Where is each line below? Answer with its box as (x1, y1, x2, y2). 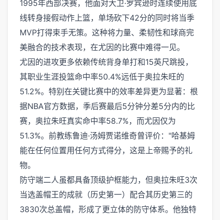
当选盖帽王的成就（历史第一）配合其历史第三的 (20, 190, 192, 199)
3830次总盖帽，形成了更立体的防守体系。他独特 (20, 204, 196, 214)
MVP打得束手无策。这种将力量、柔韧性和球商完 (20, 27, 194, 37)
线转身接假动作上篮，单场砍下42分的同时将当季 (20, 13, 194, 23)
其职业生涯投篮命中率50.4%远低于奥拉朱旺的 (20, 72, 184, 82)
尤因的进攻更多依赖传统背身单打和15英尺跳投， (20, 57, 193, 67)
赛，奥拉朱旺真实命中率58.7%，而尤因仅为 (20, 116, 176, 126)
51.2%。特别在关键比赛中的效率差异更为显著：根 (20, 86, 198, 96)
